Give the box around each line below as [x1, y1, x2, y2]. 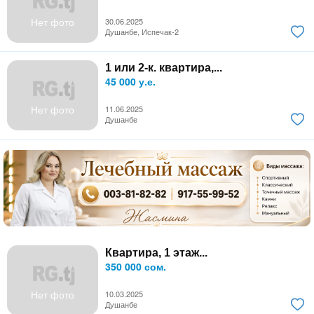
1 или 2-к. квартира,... [105, 61, 222, 74]
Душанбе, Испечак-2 [105, 25, 179, 37]
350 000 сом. [105, 259, 166, 273]
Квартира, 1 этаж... [105, 246, 207, 259]
